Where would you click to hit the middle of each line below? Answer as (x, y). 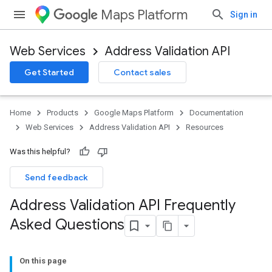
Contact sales (142, 72)
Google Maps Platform (134, 113)
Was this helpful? (40, 151)
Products (63, 113)
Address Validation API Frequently (123, 205)
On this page (43, 261)
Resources (205, 127)
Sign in (244, 15)
